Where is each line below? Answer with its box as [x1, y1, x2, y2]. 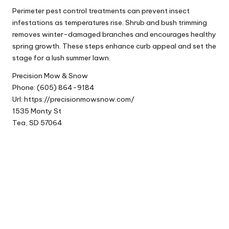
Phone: [12, 82, 37, 92]
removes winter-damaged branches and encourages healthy [12, 29, 216, 39]
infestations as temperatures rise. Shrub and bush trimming [12, 17, 207, 27]
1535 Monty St [12, 106, 61, 116]
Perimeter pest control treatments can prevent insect [12, 6, 190, 15]
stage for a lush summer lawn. [12, 53, 110, 62]
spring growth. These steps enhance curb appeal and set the [12, 41, 216, 51]
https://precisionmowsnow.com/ [24, 94, 134, 104]
